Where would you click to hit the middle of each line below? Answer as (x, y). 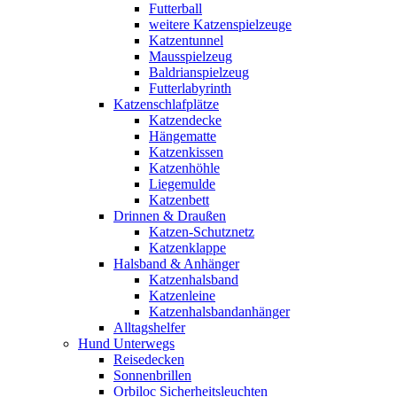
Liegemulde (182, 184)
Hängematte (183, 136)
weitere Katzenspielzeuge (220, 24)
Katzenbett (179, 200)
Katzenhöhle (184, 168)
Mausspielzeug (191, 56)
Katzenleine (182, 296)
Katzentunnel (186, 40)
